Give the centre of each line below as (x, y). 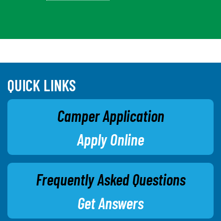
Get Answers (110, 203)
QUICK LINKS (42, 85)
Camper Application (110, 115)
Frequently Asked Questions (110, 179)
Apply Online (110, 139)
